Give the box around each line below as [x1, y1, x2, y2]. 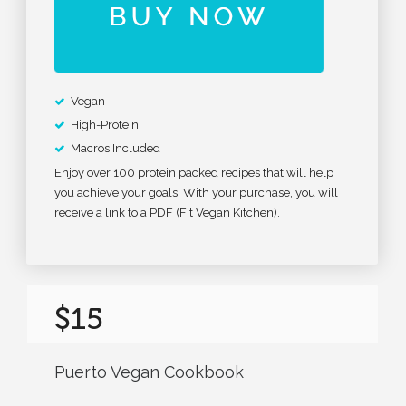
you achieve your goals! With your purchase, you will [54, 185, 338, 199]
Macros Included [71, 140, 160, 155]
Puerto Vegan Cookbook [54, 362, 244, 382]
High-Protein [71, 117, 139, 131]
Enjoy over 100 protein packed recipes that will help [54, 165, 333, 179]
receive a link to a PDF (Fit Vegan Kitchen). [54, 205, 280, 219]
